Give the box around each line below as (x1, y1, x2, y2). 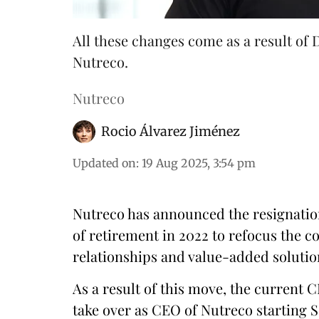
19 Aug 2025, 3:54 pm (142, 156, 256, 170)
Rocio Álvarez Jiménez (101, 123, 240, 140)
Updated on (73, 156, 136, 170)
